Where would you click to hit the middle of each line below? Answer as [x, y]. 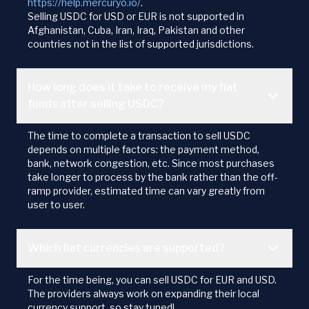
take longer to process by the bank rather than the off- [153, 177]
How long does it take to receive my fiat [133, 88]
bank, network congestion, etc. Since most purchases [151, 163]
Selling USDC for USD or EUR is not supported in [136, 17]
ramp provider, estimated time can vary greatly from [146, 191]
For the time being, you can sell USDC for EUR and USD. [152, 280]
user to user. [56, 205]
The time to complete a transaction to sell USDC [139, 136]
